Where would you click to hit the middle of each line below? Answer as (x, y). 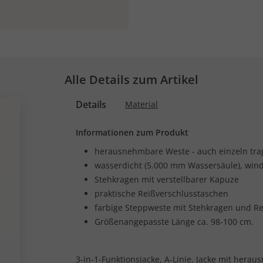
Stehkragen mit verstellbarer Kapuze (167, 179)
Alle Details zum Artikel (131, 80)
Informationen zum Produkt (132, 132)
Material (141, 104)
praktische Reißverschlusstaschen (161, 193)
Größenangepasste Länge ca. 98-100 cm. (174, 222)
